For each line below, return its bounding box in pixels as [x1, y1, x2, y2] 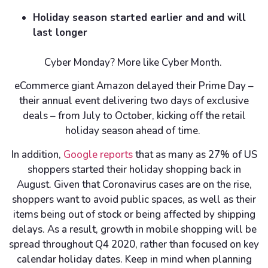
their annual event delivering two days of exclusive [19, 94, 249, 108]
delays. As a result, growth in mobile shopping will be [11, 222, 257, 236]
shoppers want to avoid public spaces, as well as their [12, 192, 256, 206]
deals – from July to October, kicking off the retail [22, 109, 246, 123]
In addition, [11, 147, 63, 162]
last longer [33, 25, 90, 39]
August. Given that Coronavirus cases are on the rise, [16, 177, 252, 191]
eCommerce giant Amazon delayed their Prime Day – [14, 79, 254, 93]
